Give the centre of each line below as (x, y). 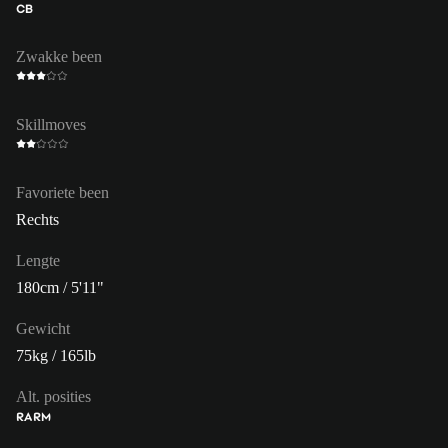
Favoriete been (62, 192)
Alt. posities (53, 396)
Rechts (37, 219)
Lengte (38, 260)
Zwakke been (59, 56)
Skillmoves (51, 124)
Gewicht (43, 328)
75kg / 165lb (56, 355)
